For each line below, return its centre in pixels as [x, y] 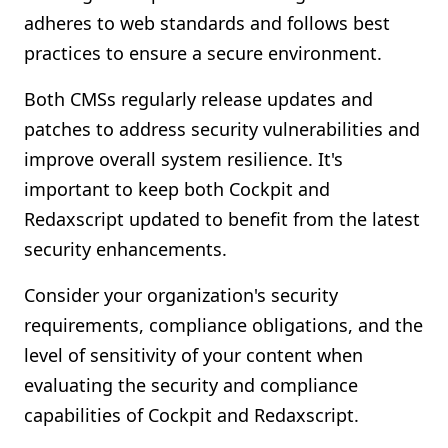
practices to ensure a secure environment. [203, 53]
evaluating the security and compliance [191, 385]
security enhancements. [125, 249]
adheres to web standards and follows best [207, 23]
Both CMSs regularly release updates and [198, 99]
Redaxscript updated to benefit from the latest [222, 219]
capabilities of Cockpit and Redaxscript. [191, 415]
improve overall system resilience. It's [183, 159]
